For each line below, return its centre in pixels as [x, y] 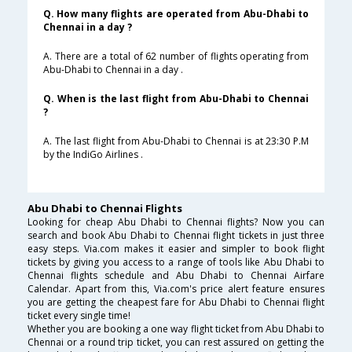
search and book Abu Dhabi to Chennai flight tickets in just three [176, 236]
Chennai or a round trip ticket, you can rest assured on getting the [176, 343]
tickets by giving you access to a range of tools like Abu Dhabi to [176, 262]
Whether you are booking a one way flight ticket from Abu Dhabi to [176, 329]
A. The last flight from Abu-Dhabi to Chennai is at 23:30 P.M [176, 141]
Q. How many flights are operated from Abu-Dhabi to [176, 14]
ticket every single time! [79, 316]
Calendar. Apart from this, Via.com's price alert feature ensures [176, 289]
